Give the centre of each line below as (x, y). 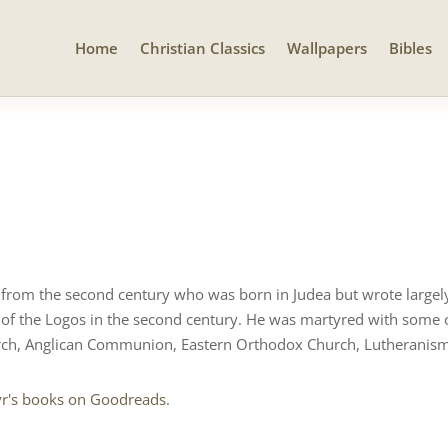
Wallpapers (327, 48)
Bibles (410, 48)
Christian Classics (202, 48)
